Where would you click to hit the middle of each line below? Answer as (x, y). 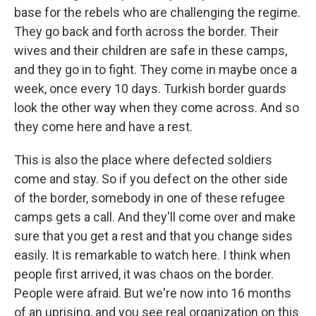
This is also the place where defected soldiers (143, 160)
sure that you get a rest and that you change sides (153, 236)
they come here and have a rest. (103, 127)
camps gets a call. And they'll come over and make (155, 217)
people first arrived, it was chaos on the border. (144, 274)
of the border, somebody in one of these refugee (150, 198)
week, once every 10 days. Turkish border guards (150, 89)
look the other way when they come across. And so (157, 108)
